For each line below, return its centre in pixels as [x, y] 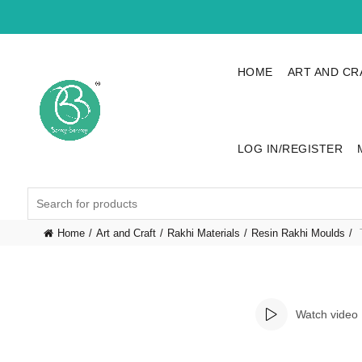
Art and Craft [126, 234]
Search [44, 196]
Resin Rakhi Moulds [298, 234]
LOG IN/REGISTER [290, 149]
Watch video [327, 315]
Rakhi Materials [203, 234]
